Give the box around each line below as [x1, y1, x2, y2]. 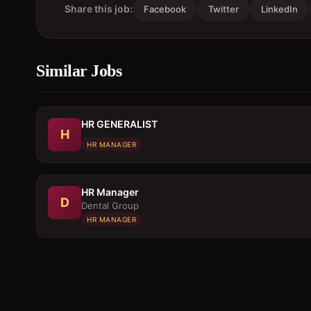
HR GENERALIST [81, 118, 158, 130]
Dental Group [81, 200, 139, 211]
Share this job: [65, 3, 133, 15]
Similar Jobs [36, 62, 121, 80]
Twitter [208, 3, 239, 15]
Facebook [144, 3, 186, 15]
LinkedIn [261, 3, 298, 15]
